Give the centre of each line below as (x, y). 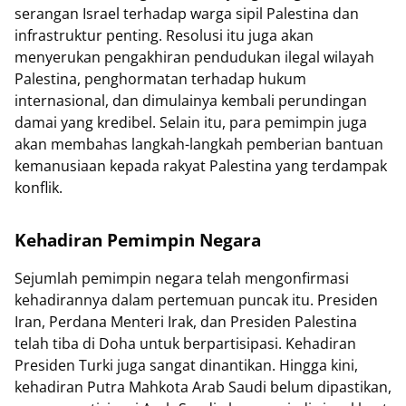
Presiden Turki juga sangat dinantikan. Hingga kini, (186, 366)
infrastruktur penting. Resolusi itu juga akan (164, 36)
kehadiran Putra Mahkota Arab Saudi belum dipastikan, (203, 387)
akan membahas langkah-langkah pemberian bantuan (199, 145)
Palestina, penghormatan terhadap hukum (160, 79)
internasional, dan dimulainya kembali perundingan (191, 101)
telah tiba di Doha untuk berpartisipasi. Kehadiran (185, 344)
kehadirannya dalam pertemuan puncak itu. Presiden (196, 300)
